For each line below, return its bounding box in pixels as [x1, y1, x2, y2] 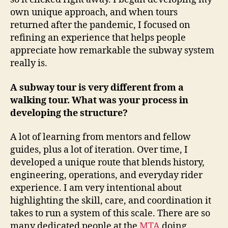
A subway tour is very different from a [10, 81, 184, 94]
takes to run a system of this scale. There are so [10, 208, 210, 219]
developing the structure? [10, 107, 128, 119]
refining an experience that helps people [10, 32, 186, 44]
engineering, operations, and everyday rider [10, 169, 203, 181]
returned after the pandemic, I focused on [10, 19, 190, 31]
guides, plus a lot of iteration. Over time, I [10, 144, 188, 156]
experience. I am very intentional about [10, 182, 182, 194]
